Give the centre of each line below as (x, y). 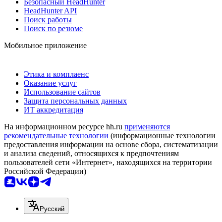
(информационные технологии (162, 135)
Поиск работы (48, 19)
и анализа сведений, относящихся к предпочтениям (91, 153)
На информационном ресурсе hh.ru (64, 126)
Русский (52, 209)
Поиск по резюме (53, 28)
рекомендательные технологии (56, 135)
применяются (147, 126)
